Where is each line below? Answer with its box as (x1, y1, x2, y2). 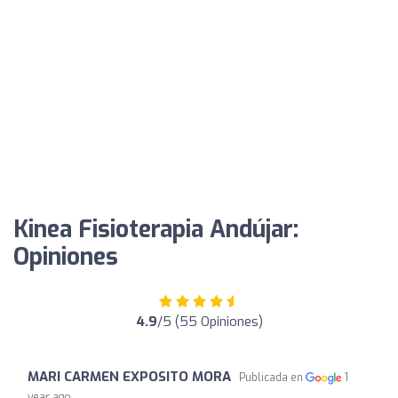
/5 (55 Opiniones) (156, 312, 263, 330)
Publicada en (239, 370, 306, 385)
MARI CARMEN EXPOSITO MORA (28, 367, 231, 386)
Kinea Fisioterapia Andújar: (13, 213, 298, 245)
